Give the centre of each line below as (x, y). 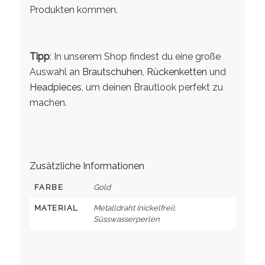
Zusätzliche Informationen (87, 166)
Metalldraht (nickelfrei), (134, 208)
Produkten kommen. (73, 10)
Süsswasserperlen (126, 219)
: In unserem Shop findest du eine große (135, 57)
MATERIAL (56, 208)
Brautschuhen (112, 72)
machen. (48, 103)
